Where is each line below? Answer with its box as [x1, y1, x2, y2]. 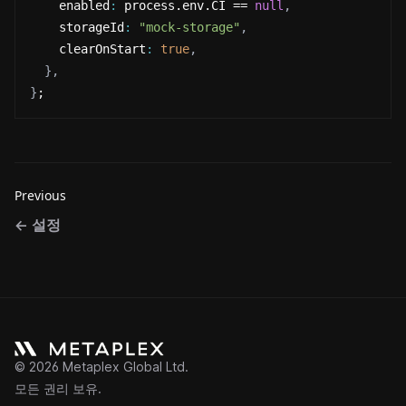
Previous [14, 187, 66, 204]
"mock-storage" [139, 20, 240, 34]
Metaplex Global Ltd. [59, 359, 188, 374]
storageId [30, 20, 124, 34]
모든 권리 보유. [14, 381, 101, 396]
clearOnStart [30, 42, 146, 56]
